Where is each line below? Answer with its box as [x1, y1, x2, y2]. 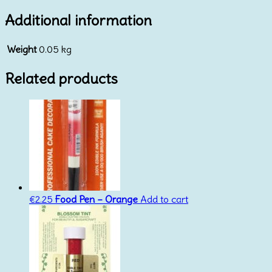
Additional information [5, 11, 152, 30]
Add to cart [140, 192, 188, 205]
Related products [5, 69, 118, 88]
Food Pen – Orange [55, 192, 138, 205]
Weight [7, 43, 36, 56]
